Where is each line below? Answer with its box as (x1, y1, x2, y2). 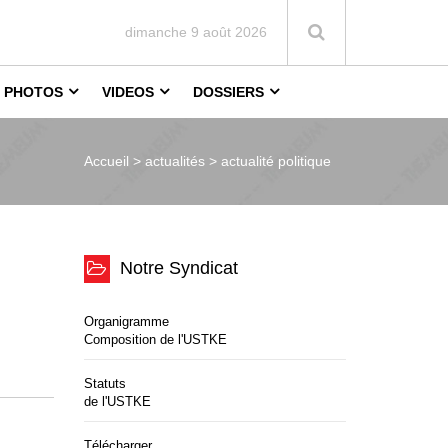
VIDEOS (102, 84, 154, 100)
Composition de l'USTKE (83, 332, 227, 347)
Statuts (83, 376, 126, 391)
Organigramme (83, 314, 169, 329)
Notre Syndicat (119, 257, 238, 278)
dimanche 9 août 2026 (125, 24, 267, 40)
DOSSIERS (193, 84, 264, 100)
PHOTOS (4, 84, 63, 100)
